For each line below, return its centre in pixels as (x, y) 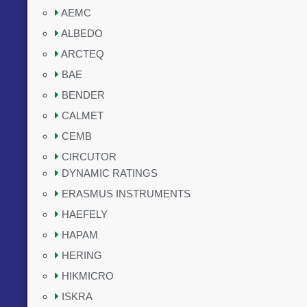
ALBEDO (82, 33)
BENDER (83, 95)
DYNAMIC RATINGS (110, 173)
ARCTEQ (83, 54)
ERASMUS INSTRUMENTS (126, 194)
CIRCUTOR (89, 157)
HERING (82, 255)
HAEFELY (85, 214)
